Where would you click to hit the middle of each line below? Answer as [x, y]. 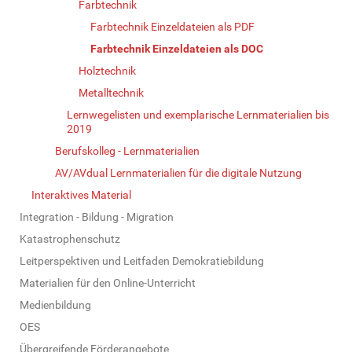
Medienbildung [55, 304]
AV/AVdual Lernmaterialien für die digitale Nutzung [178, 172]
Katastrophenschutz [70, 238]
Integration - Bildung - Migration [97, 216]
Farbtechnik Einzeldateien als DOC [177, 48]
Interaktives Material [81, 194]
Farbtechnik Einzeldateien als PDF [172, 26]
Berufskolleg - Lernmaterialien [127, 150]
